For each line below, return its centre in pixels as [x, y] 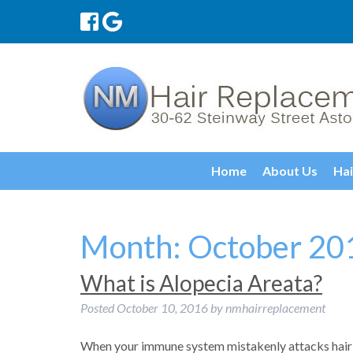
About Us [290, 171]
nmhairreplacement [275, 308]
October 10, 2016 [162, 308]
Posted [98, 308]
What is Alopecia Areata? [201, 283]
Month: [134, 247]
